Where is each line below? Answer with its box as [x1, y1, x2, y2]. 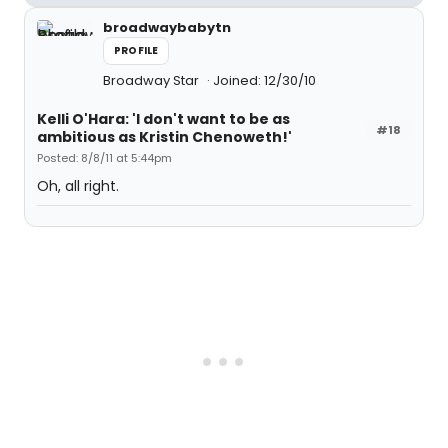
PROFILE [114, 43, 159, 58]
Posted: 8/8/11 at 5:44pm [37, 150, 172, 166]
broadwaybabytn [103, 18, 231, 37]
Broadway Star [103, 71, 202, 90]
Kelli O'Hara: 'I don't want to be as [37, 109, 290, 129]
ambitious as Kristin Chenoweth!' [37, 127, 292, 147]
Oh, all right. [37, 176, 119, 196]
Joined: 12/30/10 [213, 71, 316, 90]
